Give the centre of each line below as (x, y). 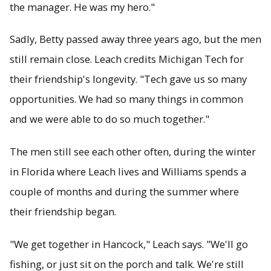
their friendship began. (63, 212)
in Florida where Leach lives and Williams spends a (128, 172)
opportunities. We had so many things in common (126, 99)
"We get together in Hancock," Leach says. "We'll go (129, 244)
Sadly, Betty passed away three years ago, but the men (135, 39)
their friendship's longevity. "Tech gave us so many (128, 79)
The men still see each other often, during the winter (133, 152)
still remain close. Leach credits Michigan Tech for (127, 59)
